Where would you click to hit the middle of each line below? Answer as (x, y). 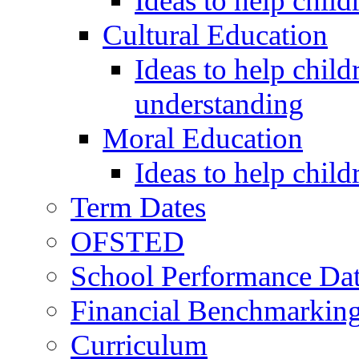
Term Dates (138, 207)
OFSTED (127, 241)
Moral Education (203, 138)
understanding (219, 103)
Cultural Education (215, 34)
